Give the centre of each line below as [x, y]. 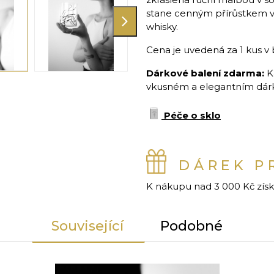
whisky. [162, 27]
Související [87, 226]
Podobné [191, 226]
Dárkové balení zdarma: [206, 73]
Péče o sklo [192, 116]
